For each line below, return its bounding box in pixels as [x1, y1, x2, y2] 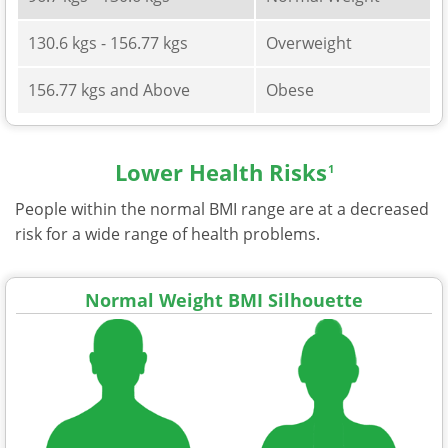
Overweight [266, 31, 352, 54]
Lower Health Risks [114, 156, 327, 187]
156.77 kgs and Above [28, 78, 190, 101]
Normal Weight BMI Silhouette [85, 287, 363, 312]
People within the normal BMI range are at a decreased [15, 197, 429, 220]
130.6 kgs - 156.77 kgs [28, 31, 188, 54]
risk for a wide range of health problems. [15, 222, 320, 245]
